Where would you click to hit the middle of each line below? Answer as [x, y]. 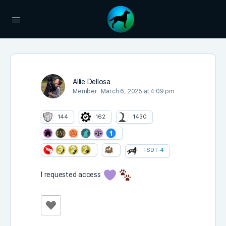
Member [85, 91]
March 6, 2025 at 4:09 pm [138, 91]
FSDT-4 [154, 150]
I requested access [72, 174]
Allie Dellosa [92, 82]
